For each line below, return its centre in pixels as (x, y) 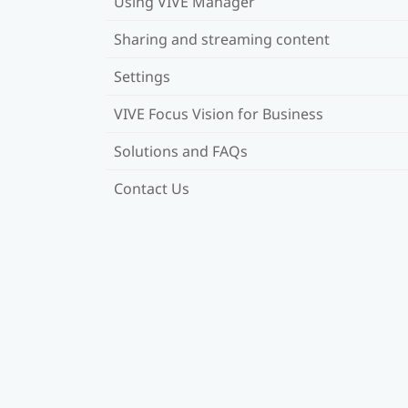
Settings (142, 76)
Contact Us (152, 188)
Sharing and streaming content (222, 39)
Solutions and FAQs (181, 151)
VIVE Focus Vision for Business (219, 113)
